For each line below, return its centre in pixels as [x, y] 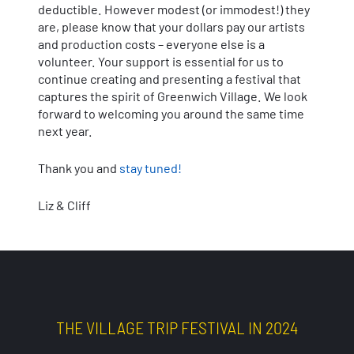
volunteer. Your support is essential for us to [161, 61]
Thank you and [79, 168]
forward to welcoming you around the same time [171, 113]
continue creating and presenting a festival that [169, 78]
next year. [65, 130]
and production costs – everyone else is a [151, 43]
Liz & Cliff [64, 205]
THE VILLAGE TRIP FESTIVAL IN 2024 [177, 328]
